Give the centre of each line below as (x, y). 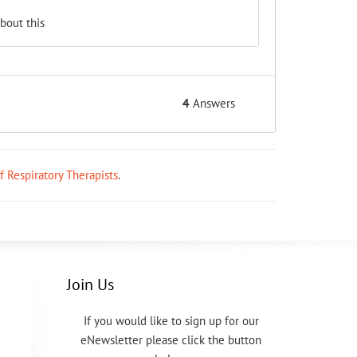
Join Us (90, 285)
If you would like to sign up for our (171, 321)
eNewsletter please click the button (171, 340)
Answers (212, 104)
